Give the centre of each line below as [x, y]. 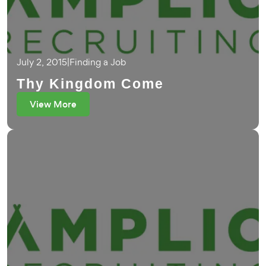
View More [53, 104]
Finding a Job [98, 62]
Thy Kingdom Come [90, 84]
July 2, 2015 [42, 62]
